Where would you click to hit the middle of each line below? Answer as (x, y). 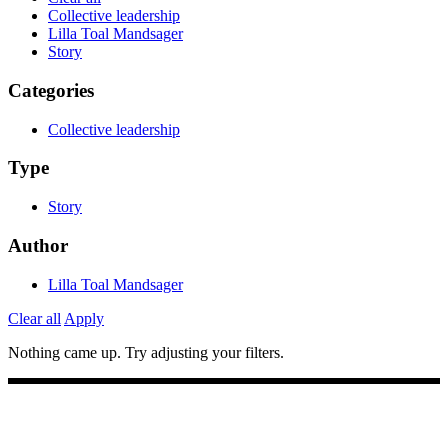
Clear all (34, 318)
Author (38, 245)
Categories (51, 90)
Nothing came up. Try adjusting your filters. (146, 352)
